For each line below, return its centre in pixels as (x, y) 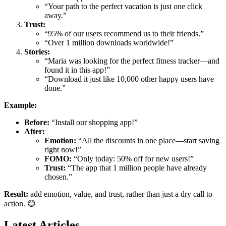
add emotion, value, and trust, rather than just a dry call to (120, 194)
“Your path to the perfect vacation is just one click (123, 6)
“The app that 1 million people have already (136, 167)
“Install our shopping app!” (94, 122)
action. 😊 (20, 203)
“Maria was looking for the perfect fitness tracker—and (132, 61)
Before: (37, 122)
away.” (55, 15)
